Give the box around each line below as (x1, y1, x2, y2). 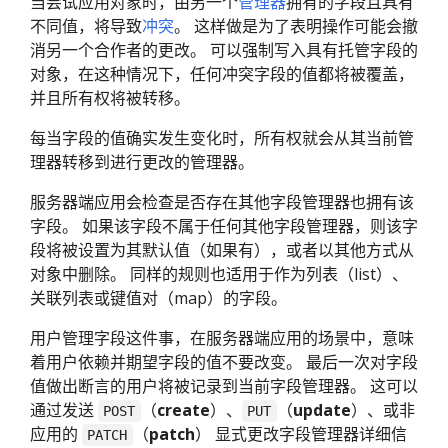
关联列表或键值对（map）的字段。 (30, 287, 287, 310)
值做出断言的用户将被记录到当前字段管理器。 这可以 (30, 375, 418, 398)
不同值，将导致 (30, 15, 142, 38)
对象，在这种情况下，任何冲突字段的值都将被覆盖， (30, 63, 414, 86)
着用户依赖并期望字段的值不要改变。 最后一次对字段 (30, 351, 418, 374)
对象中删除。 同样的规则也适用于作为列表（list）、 (30, 263, 408, 286)
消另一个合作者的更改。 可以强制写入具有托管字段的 (30, 39, 418, 62)
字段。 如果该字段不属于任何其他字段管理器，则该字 (30, 215, 418, 238)
